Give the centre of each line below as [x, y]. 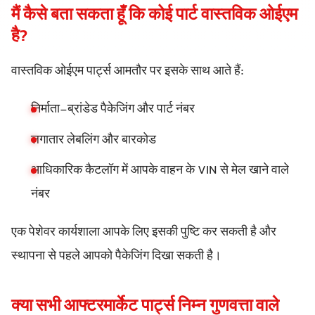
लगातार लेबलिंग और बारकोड [94, 140]
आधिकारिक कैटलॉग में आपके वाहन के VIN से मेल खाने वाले [160, 171]
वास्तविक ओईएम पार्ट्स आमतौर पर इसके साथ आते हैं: [128, 72]
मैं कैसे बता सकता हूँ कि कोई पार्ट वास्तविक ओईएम [154, 15]
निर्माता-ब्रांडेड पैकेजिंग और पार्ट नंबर [113, 110]
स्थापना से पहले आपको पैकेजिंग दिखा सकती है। [116, 257]
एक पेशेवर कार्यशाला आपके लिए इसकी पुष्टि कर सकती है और [144, 233]
